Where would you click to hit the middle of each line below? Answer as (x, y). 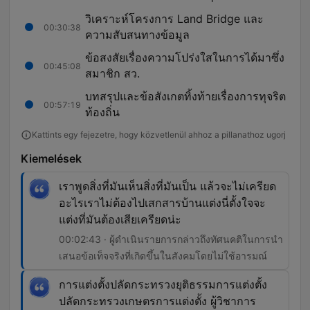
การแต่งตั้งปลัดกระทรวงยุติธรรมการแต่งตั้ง (163, 285)
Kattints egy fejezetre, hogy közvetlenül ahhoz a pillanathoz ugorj (159, 135)
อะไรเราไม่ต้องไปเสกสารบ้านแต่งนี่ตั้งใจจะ (162, 203)
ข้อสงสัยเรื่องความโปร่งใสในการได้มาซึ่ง (185, 58)
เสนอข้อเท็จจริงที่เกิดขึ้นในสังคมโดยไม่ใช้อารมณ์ (163, 256)
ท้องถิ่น (102, 112)
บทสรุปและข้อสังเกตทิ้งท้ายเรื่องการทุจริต (185, 97)
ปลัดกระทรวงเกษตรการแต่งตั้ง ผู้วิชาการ (157, 301)
